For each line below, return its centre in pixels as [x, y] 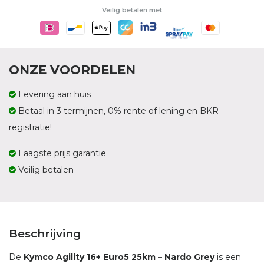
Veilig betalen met [132, 10]
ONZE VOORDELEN [72, 70]
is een [228, 257]
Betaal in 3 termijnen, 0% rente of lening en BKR [117, 111]
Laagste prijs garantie [62, 154]
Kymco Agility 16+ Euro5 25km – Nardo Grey [119, 257]
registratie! [30, 128]
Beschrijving [45, 234]
